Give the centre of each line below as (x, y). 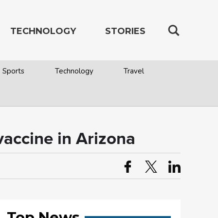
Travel (134, 71)
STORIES (125, 31)
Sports (14, 71)
